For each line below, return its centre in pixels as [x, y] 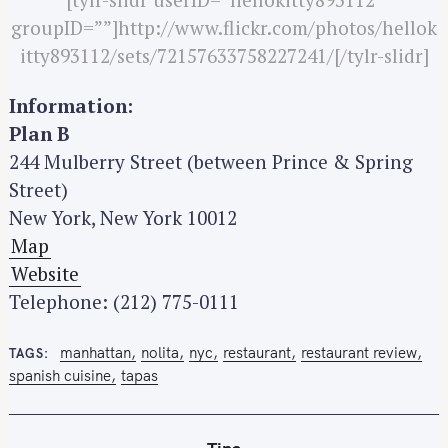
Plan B [39, 134]
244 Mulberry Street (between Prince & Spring [211, 162]
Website [45, 274]
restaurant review [358, 352]
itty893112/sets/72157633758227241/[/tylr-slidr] [224, 55]
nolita [159, 352]
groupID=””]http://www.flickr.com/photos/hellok [224, 27]
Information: [71, 106]
